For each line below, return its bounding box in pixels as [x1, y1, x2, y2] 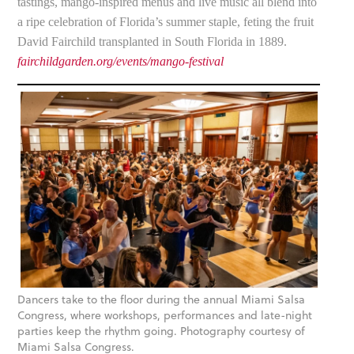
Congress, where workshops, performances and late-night [17, 307, 313, 324]
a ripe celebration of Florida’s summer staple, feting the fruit [17, 14, 314, 28]
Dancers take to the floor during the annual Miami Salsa [17, 292, 306, 308]
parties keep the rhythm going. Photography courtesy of [17, 323, 306, 340]
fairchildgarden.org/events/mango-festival [17, 54, 224, 68]
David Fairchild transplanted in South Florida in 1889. [17, 34, 288, 48]
